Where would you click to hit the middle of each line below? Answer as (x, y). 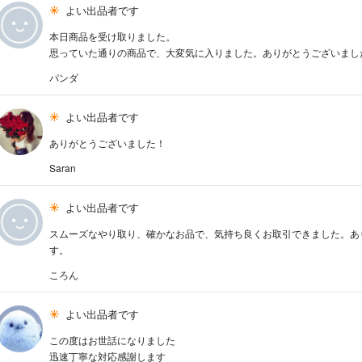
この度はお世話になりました (113, 340)
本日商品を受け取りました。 (113, 36)
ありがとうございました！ (108, 143)
